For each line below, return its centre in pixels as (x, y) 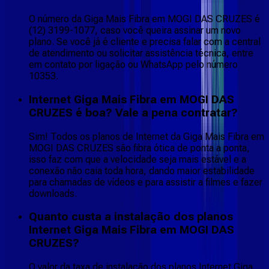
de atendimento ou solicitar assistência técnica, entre (141, 53)
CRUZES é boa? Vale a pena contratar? (133, 113)
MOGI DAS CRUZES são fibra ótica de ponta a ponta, (139, 148)
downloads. (53, 193)
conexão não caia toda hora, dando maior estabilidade (142, 171)
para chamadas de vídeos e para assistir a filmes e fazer (146, 182)
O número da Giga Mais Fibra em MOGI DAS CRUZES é (144, 19)
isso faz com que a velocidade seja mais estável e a (138, 159)
